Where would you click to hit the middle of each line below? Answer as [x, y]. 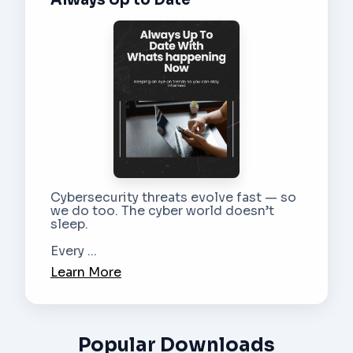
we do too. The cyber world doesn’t [162, 211]
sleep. [69, 225]
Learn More [86, 273]
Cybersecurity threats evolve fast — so [173, 198]
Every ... [74, 251]
